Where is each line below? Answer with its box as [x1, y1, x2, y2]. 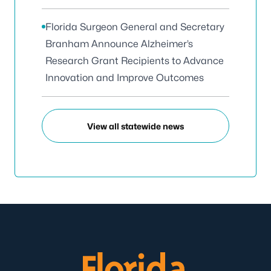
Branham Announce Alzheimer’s [45, 38, 193, 50]
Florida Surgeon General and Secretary [45, 21, 224, 33]
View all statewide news [87, 120, 184, 131]
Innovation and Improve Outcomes [45, 72, 204, 83]
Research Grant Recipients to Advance [45, 55, 224, 67]
